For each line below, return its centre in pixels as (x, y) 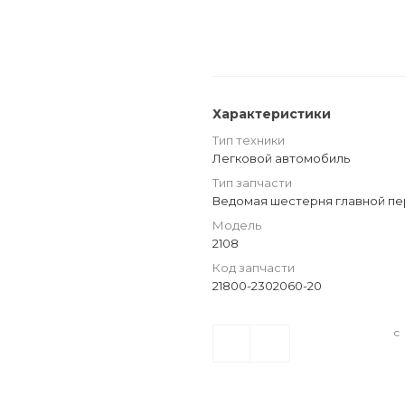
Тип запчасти (252, 183)
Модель (237, 225)
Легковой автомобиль (281, 158)
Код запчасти (254, 268)
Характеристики (272, 114)
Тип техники (249, 140)
